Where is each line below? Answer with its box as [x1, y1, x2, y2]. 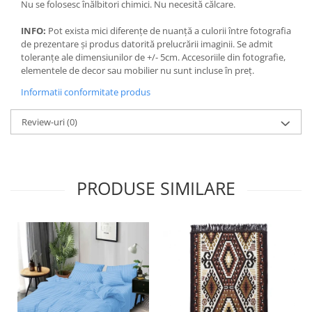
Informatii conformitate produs [21, 85, 150, 98]
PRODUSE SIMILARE [77, 175, 235, 200]
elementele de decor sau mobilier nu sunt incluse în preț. [21, 63, 254, 77]
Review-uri [22, 115, 67, 128]
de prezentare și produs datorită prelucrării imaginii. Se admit [21, 37, 273, 50]
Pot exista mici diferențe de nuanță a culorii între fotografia [48, 24, 291, 37]
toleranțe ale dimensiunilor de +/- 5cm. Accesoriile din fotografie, [21, 50, 286, 63]
